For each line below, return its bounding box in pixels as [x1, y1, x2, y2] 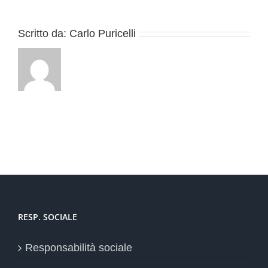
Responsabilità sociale [25, 241, 132, 254]
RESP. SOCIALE [18, 211, 77, 223]
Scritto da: [18, 27, 69, 39]
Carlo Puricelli [69, 27, 136, 39]
